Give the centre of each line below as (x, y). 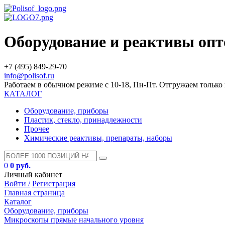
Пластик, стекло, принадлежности (83, 120)
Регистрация (54, 183)
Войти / (17, 183)
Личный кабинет (33, 174)
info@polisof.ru (29, 75)
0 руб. (20, 165)
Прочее (37, 129)
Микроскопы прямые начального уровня (74, 219)
